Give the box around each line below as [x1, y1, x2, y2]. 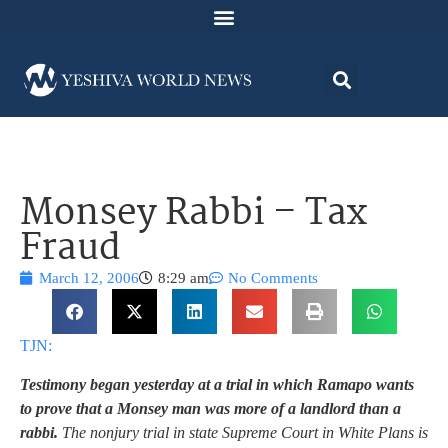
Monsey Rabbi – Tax [20, 185, 367, 245]
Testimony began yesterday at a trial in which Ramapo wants [20, 375, 414, 393]
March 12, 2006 [39, 270, 139, 287]
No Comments [228, 270, 318, 287]
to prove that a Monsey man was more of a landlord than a [20, 399, 401, 417]
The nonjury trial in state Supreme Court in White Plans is [58, 423, 428, 441]
